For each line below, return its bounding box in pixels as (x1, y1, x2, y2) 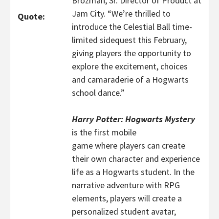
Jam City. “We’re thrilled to (72, 8, 171, 19)
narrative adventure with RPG (72, 179, 180, 191)
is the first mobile (72, 127, 136, 138)
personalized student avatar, (72, 206, 176, 217)
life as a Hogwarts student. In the (72, 166, 195, 177)
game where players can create (72, 140, 185, 151)
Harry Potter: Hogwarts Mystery (72, 113, 195, 125)
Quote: (18, 11, 45, 22)
